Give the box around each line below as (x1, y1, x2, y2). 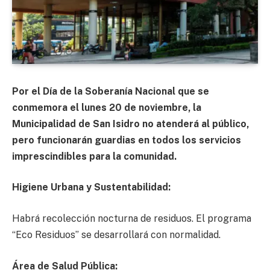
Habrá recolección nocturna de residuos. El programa (12, 213, 251, 224)
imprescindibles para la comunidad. (12, 150, 179, 162)
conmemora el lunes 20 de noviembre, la (12, 101, 201, 113)
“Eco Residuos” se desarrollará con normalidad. (12, 229, 223, 240)
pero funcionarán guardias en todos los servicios (12, 134, 241, 146)
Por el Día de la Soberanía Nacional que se (12, 85, 209, 97)
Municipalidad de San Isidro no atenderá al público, (12, 118, 249, 130)
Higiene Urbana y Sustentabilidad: (12, 181, 171, 193)
